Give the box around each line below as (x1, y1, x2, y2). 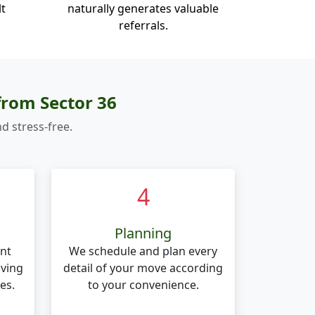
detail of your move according (63, 260, 223, 276)
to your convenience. (87, 277, 199, 292)
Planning (115, 224, 172, 243)
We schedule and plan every (69, 243, 217, 259)
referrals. (118, 18, 168, 33)
